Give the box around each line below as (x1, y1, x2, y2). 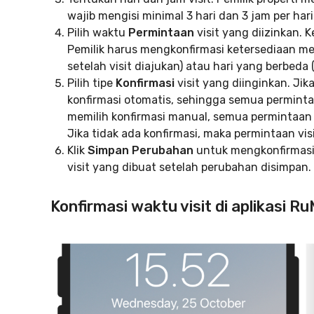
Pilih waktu (67, 26, 128, 39)
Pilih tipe (67, 76, 116, 90)
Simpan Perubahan (88, 144, 193, 157)
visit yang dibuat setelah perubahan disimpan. (67, 161, 311, 174)
